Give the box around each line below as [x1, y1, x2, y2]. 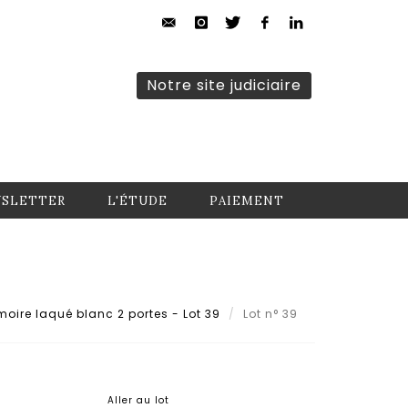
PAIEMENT [209, 193, 284, 209]
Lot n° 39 [243, 305, 301, 321]
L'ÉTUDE [107, 193, 168, 209]
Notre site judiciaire [147, 75, 301, 96]
